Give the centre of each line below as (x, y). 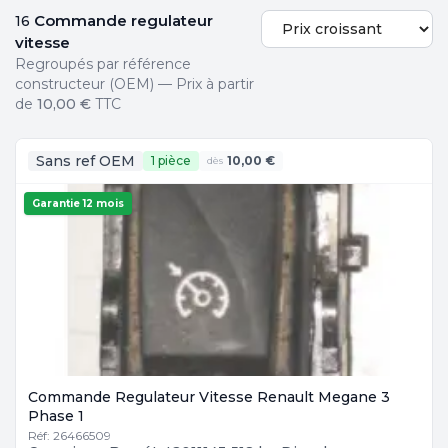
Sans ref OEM (85, 161)
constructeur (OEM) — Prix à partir (134, 84)
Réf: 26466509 (69, 435)
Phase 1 (56, 416)
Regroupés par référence (103, 64)
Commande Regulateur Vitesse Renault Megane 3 (209, 397)
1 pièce (171, 160)
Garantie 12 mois (78, 203)
